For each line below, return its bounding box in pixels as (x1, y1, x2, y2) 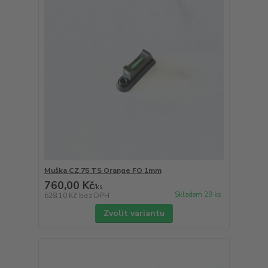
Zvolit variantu (103, 208, 165, 220)
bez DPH (78, 191, 109, 201)
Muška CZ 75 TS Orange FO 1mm (44, 166, 162, 176)
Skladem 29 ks (174, 190, 221, 199)
